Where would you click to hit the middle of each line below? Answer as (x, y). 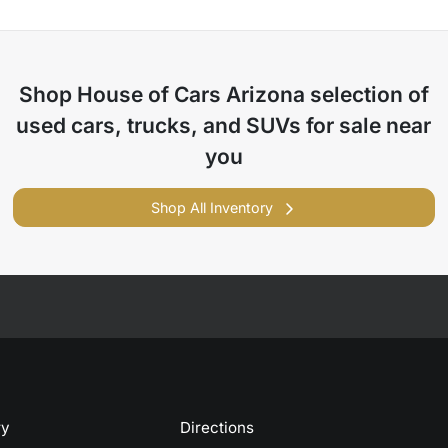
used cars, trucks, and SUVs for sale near (224, 125)
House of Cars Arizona (190, 94)
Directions (217, 427)
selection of (366, 94)
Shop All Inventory (211, 207)
